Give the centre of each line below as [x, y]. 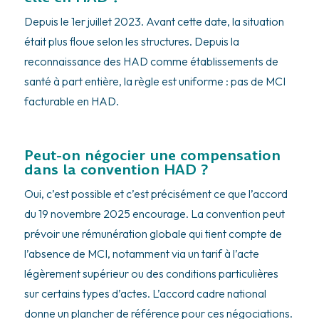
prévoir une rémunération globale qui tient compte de [153, 233]
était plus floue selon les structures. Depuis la [131, 41]
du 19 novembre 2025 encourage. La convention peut [154, 213]
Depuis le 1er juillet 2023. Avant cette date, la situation [154, 21]
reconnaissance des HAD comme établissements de [151, 61]
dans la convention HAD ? [116, 169]
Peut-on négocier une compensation [152, 155]
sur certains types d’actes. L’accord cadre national [145, 293]
